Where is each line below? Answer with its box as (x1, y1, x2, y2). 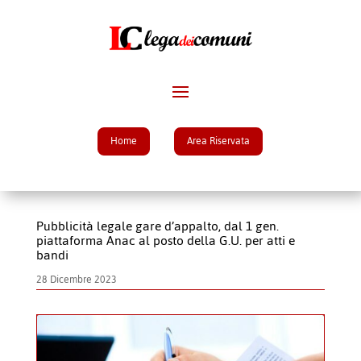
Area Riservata (187, 131, 251, 151)
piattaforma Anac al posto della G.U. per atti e (35, 228, 295, 254)
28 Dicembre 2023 (35, 270, 117, 290)
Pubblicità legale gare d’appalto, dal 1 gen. (35, 214, 279, 239)
